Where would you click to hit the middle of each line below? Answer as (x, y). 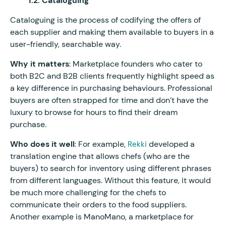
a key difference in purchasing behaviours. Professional (111, 88)
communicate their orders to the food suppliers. (98, 204)
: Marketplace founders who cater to (136, 64)
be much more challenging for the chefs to (88, 192)
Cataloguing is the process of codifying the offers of (105, 20)
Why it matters (40, 64)
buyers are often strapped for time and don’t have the (109, 100)
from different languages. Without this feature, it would (110, 180)
